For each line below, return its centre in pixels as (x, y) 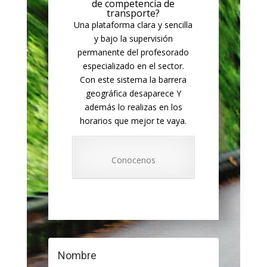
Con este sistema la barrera (133, 79)
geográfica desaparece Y (133, 93)
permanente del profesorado (133, 52)
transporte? (133, 13)
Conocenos (133, 160)
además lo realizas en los (133, 107)
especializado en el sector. (133, 66)
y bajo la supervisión (133, 38)
